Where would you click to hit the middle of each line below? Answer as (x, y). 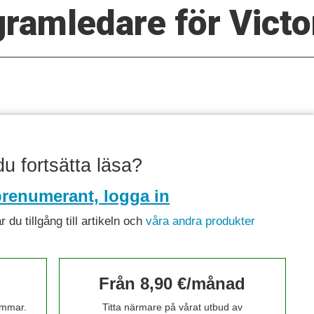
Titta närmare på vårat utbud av (172, 307)
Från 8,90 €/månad (172, 284)
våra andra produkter (201, 221)
